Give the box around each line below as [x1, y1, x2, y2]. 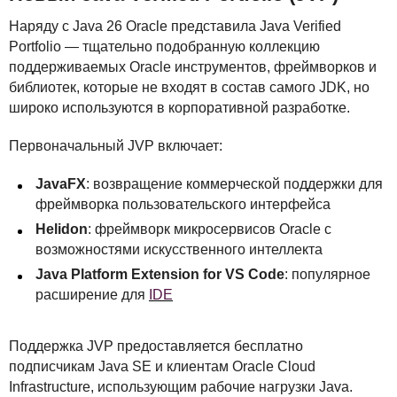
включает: [154, 138, 222, 154]
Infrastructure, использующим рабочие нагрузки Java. [9, 379, 353, 395]
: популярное [284, 267, 370, 283]
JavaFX [35, 176, 86, 192]
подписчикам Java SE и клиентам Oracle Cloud [9, 359, 315, 375]
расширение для [35, 287, 149, 303]
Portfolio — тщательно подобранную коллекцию [9, 39, 320, 55]
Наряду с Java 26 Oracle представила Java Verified [9, 19, 341, 35]
